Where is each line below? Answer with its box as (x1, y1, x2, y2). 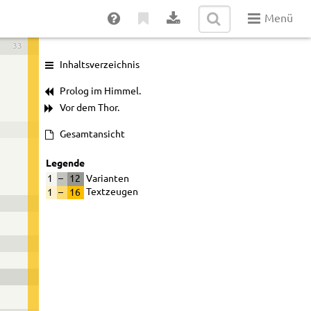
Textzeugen (84, 187, 139, 198)
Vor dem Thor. (59, 103, 119, 114)
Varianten (84, 174, 130, 184)
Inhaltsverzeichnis (59, 60, 140, 71)
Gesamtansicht (59, 130, 125, 140)
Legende (45, 157, 85, 169)
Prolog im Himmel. (59, 87, 141, 97)
